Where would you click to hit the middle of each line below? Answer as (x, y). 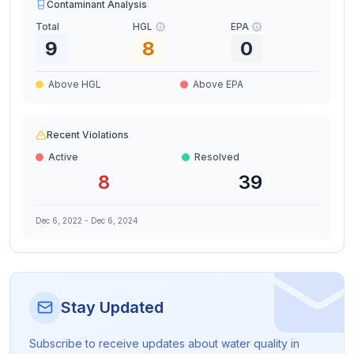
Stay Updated (112, 307)
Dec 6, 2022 (59, 220)
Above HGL (75, 84)
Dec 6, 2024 (115, 220)
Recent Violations (88, 135)
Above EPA (218, 84)
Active (63, 157)
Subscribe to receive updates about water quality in (164, 343)
